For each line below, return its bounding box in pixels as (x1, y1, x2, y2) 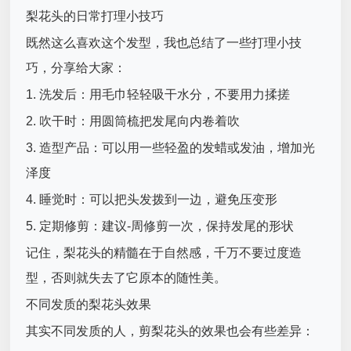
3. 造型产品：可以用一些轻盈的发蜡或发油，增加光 (26, 141, 316, 155)
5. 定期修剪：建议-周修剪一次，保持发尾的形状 (26, 219, 295, 233)
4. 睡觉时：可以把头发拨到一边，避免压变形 (26, 193, 278, 207)
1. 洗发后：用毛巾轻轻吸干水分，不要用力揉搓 (26, 88, 291, 102)
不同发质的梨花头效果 (26, 298, 152, 312)
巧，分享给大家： (26, 61, 127, 75)
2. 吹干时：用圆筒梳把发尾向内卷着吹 (26, 114, 241, 128)
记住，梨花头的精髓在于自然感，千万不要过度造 (26, 246, 302, 260)
